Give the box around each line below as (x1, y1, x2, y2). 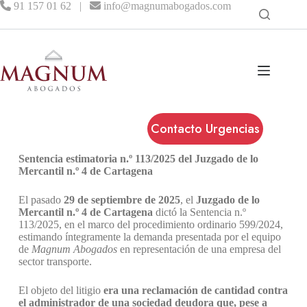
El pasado (18, 194, 64, 206)
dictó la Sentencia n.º (152, 206, 246, 218)
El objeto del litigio (18, 284, 103, 296)
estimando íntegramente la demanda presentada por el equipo (18, 231, 281, 243)
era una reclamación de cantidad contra (103, 284, 288, 296)
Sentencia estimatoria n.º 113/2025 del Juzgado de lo (18, 153, 258, 164)
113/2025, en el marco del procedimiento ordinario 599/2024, (18, 219, 283, 230)
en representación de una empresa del (116, 243, 281, 255)
